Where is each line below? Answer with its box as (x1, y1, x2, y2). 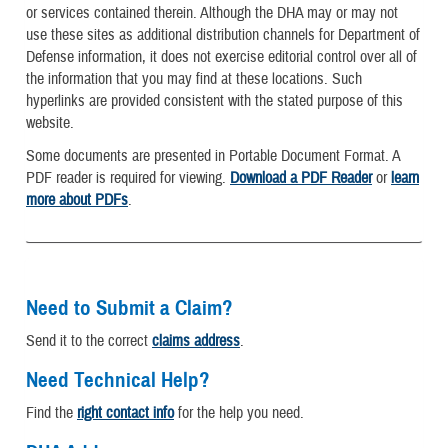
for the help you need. (174, 403, 304, 424)
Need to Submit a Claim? (26, 294, 233, 321)
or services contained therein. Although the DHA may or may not (26, 2, 398, 23)
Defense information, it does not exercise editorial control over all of (26, 46, 417, 67)
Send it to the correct (26, 330, 152, 351)
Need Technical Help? (26, 367, 210, 394)
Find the (26, 403, 77, 424)
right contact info (77, 403, 174, 424)
